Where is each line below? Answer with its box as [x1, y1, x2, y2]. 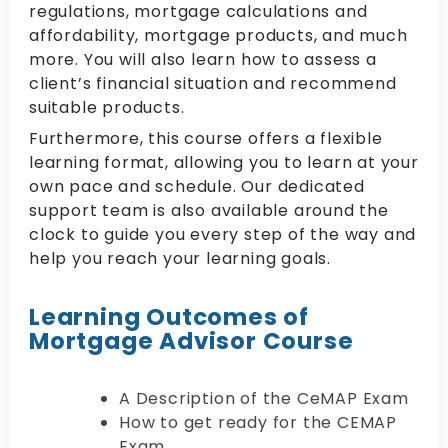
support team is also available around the [29, 199, 389, 223]
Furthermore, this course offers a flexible [29, 127, 383, 151]
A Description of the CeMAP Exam [119, 387, 409, 411]
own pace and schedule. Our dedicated [29, 175, 365, 199]
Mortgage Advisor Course [29, 325, 354, 358]
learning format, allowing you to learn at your [29, 151, 419, 175]
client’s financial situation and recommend [29, 72, 397, 96]
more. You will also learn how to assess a [29, 48, 377, 72]
